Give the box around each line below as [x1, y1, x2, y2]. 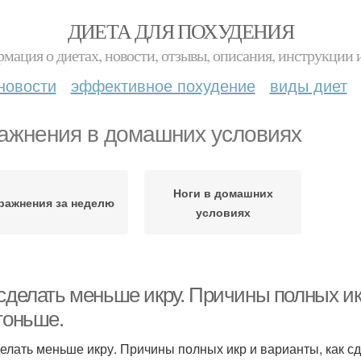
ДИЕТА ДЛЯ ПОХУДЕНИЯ [67, 17, 294, 44]
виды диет [269, 73, 347, 97]
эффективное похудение [70, 73, 255, 97]
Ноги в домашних [172, 185, 273, 201]
